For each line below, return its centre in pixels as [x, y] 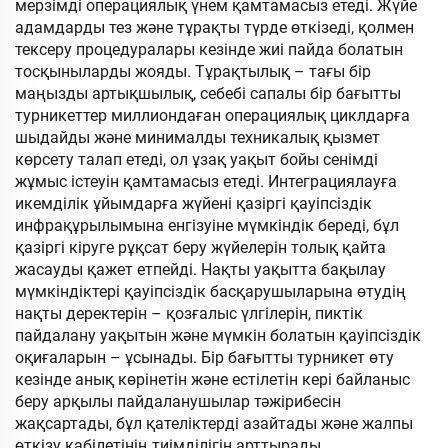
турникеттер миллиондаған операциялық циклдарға [212, 115]
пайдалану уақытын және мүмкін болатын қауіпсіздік [218, 335]
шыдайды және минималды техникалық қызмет [197, 137]
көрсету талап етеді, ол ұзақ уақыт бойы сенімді [196, 159]
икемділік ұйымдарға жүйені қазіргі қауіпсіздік [193, 203]
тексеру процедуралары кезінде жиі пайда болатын [209, 49]
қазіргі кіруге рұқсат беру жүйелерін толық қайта [200, 247]
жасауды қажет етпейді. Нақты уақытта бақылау [200, 269]
